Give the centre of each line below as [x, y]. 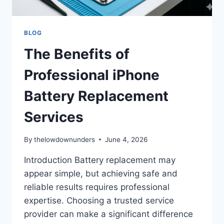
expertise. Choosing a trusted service [99, 200]
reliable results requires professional [97, 187]
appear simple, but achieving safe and [101, 173]
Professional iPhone [92, 75]
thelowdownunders [65, 139]
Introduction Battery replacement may [100, 160]
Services [54, 117]
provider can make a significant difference [108, 214]
